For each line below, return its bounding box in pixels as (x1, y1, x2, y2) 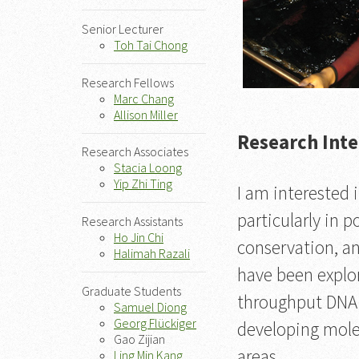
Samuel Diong (114, 298, 187, 315)
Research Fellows (82, 74, 174, 91)
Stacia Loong (114, 159, 182, 176)
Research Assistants (82, 212, 183, 229)
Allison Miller (114, 106, 178, 123)
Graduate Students (82, 282, 181, 299)
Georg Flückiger (114, 314, 196, 331)
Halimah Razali (114, 244, 190, 261)
